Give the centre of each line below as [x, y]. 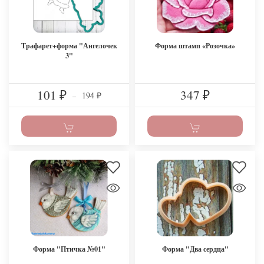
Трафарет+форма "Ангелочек [69, 46]
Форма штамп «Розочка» [195, 46]
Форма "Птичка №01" [69, 249]
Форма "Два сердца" [195, 249]
